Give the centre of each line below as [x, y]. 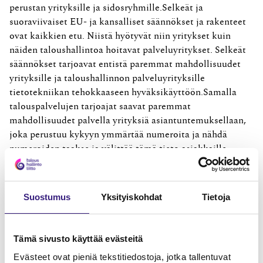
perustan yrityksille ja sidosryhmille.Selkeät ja [106, 8]
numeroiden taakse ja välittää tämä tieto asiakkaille [118, 149]
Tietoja [216, 197]
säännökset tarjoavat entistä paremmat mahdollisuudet [125, 64]
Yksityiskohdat [131, 197]
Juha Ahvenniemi [154, 163]
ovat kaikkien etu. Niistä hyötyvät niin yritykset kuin [120, 36]
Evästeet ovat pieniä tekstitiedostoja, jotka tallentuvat [122, 257]
